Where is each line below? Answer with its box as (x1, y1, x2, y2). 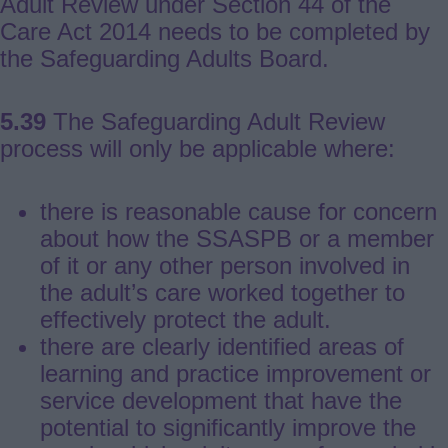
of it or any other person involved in (40, 252, 410, 280)
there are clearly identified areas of (40, 333, 404, 361)
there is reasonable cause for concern (40, 198, 437, 226)
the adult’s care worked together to (40, 279, 405, 307)
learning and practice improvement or (40, 360, 431, 388)
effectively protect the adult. (40, 306, 331, 334)
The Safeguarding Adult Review (46, 108, 385, 136)
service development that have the (40, 387, 402, 415)
